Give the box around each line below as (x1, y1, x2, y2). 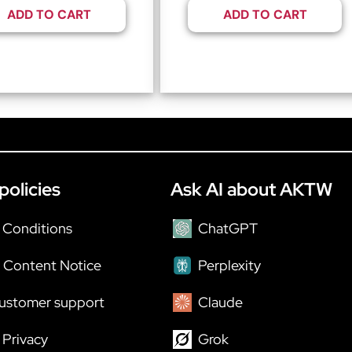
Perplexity (198, 255, 261, 274)
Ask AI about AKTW (170, 177, 332, 201)
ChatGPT (198, 218, 258, 237)
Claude (198, 292, 243, 311)
